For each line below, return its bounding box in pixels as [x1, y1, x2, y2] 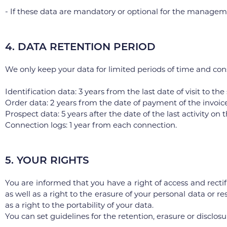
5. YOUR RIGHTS [5, 154, 89, 166]
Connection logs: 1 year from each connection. [5, 120, 177, 130]
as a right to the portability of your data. [5, 200, 154, 210]
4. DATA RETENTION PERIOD [5, 41, 156, 53]
